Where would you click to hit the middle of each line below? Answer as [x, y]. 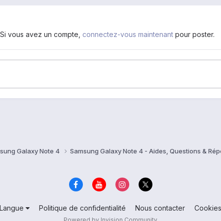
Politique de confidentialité [82, 208]
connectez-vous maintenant [128, 34]
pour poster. [194, 34]
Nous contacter [160, 208]
